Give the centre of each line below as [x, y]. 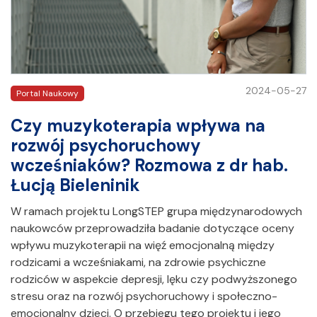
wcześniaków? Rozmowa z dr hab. [149, 165]
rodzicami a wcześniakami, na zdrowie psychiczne [138, 262]
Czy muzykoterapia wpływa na [138, 125]
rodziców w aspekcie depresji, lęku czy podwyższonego [154, 279]
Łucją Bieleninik [75, 185]
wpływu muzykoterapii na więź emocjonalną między [143, 245]
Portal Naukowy [47, 93]
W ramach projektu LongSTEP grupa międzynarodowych [156, 211]
